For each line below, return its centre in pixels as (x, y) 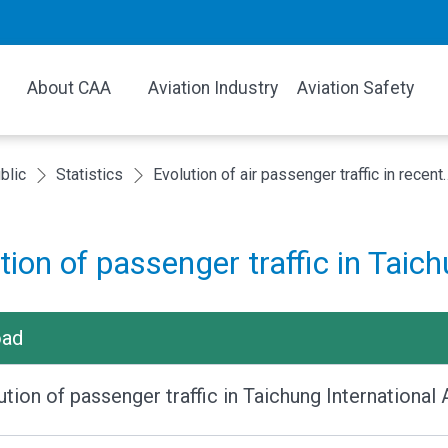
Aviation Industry (212, 88)
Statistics (89, 174)
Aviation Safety (356, 88)
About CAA (69, 88)
